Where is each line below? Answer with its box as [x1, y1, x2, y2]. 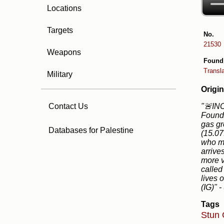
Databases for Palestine [48, 126, 133, 134]
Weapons [47, 48, 81, 56]
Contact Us [48, 102, 88, 110]
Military [47, 70, 72, 78]
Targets [47, 26, 73, 34]
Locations [47, 4, 81, 12]
